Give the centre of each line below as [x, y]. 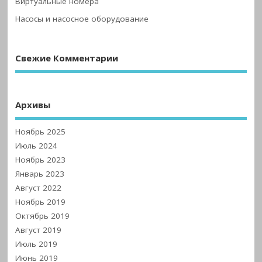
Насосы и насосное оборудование [82, 18]
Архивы [33, 105]
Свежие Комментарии [67, 58]
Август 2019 [39, 230]
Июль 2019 [37, 244]
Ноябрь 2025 [41, 131]
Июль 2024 [37, 145]
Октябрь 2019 [43, 216]
